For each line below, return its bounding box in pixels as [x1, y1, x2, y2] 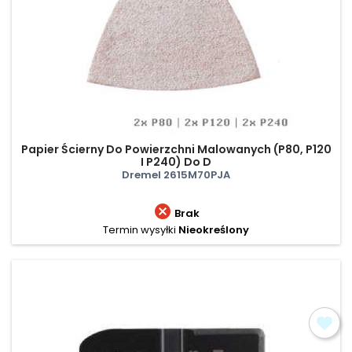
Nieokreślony [178, 222, 249, 237]
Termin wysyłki [103, 222, 176, 237]
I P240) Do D [141, 153, 211, 170]
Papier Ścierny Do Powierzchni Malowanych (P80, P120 [20, 141, 332, 157]
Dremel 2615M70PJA [122, 167, 230, 182]
